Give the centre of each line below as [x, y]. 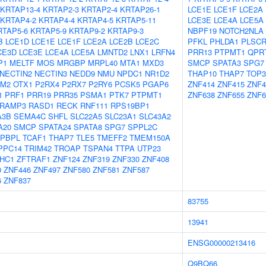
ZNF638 [201, 95]
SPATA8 [88, 127]
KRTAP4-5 [95, 20]
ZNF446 [17, 170]
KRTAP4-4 [57, 20]
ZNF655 [231, 95]
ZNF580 [77, 170]
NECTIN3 [51, 73]
